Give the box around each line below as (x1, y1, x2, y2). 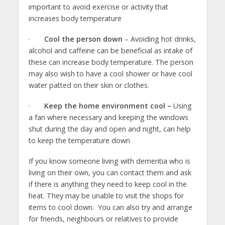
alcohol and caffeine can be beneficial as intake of (28, 46, 192, 56)
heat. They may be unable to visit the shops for (28, 191, 184, 201)
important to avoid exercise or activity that (28, 2, 168, 12)
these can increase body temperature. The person (28, 57, 193, 67)
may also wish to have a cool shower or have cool (28, 69, 192, 79)
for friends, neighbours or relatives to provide (28, 214, 178, 224)
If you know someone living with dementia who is (28, 156, 190, 166)
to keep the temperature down (28, 136, 130, 146)
